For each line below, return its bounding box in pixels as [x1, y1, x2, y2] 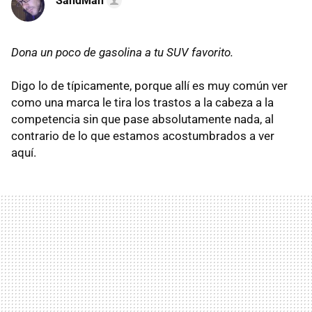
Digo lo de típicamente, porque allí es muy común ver [11, 79, 288, 93]
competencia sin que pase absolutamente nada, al [11, 112, 274, 126]
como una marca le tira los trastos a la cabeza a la [11, 95, 274, 109]
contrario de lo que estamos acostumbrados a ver [11, 129, 274, 143]
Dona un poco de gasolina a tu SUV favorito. [11, 45, 233, 59]
